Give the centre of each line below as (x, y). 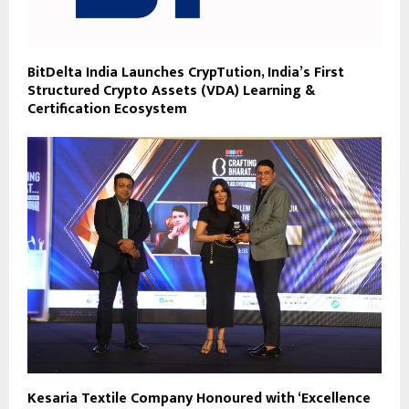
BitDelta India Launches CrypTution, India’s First (186, 72)
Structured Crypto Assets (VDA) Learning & (171, 90)
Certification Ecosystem (107, 109)
